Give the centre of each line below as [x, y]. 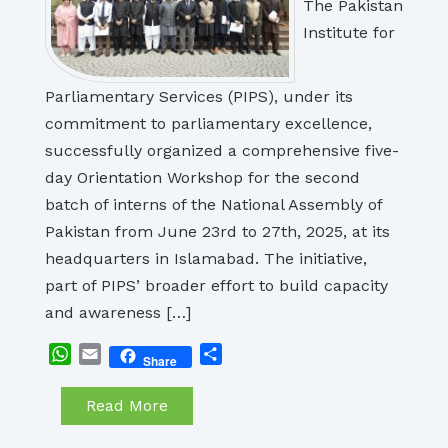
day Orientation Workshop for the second [202, 177]
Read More [127, 405]
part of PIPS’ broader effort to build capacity [216, 285]
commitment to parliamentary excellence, [208, 123]
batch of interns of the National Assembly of [213, 204]
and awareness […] [118, 312]
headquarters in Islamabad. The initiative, [206, 258]
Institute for [349, 32]
